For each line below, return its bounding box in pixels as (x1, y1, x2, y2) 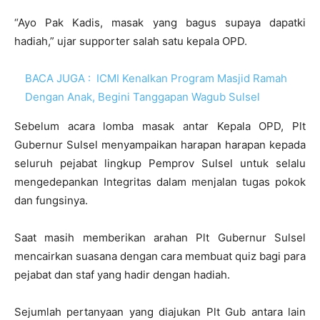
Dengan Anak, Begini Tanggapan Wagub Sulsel (25, 89, 260, 104)
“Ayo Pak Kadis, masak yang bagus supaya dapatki (14, 15, 306, 29)
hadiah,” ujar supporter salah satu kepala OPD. (14, 34, 247, 48)
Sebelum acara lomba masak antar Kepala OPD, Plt (14, 119, 306, 133)
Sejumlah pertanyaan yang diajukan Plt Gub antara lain (14, 304, 306, 319)
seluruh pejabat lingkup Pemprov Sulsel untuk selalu (14, 156, 306, 170)
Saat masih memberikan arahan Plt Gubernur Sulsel (14, 230, 306, 244)
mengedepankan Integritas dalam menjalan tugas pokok (14, 174, 306, 189)
